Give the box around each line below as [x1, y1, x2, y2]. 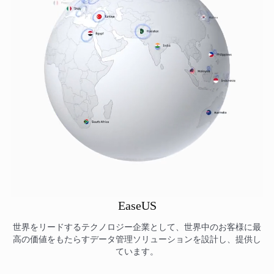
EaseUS [117, 199, 157, 213]
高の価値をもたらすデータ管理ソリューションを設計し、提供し [13, 235, 261, 245]
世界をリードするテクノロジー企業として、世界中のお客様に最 [13, 223, 261, 232]
